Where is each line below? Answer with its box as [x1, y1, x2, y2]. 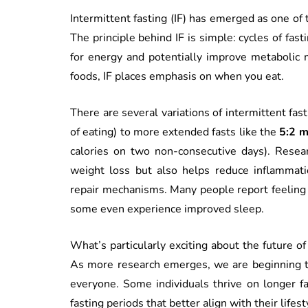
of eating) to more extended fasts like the [70, 124, 280, 140]
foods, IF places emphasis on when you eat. [70, 68, 284, 84]
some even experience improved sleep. [70, 201, 264, 217]
